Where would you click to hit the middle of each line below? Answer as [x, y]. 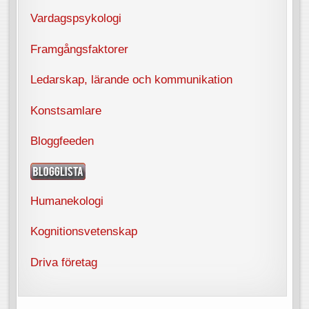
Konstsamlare [66, 110]
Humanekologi [67, 200]
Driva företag [64, 262]
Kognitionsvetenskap [84, 231]
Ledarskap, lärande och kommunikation [132, 80]
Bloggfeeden [62, 141]
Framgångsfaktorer [80, 49]
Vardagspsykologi [76, 18]
